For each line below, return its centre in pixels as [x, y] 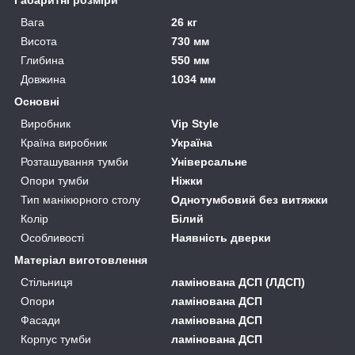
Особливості [52, 237]
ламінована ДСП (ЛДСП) [239, 282]
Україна [192, 142]
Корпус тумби [56, 339]
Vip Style [195, 123]
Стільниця [47, 282]
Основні [37, 101]
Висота [39, 41]
